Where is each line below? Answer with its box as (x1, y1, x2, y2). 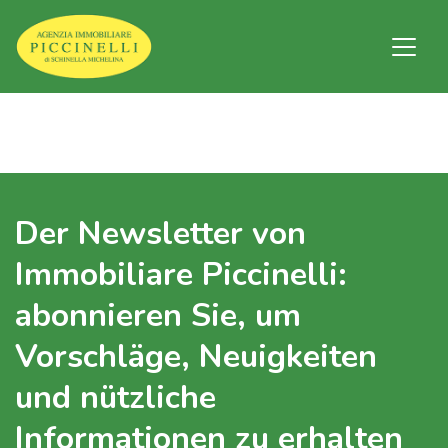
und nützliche (15, 376, 216, 419)
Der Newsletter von (15, 212, 306, 255)
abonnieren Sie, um (15, 294, 301, 337)
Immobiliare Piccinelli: (15, 253, 347, 296)
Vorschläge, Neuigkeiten (15, 335, 377, 378)
